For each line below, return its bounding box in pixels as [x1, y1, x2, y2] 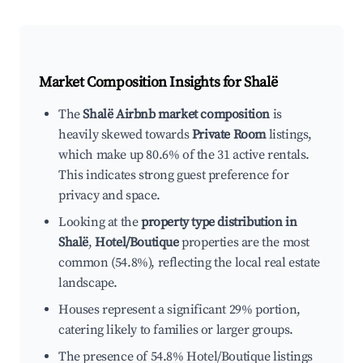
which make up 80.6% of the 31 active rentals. [58, 147, 310, 164]
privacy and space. [58, 187, 160, 204]
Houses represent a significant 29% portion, [58, 301, 301, 318]
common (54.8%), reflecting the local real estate [58, 254, 320, 271]
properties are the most [178, 234, 310, 251]
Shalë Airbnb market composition [83, 106, 271, 123]
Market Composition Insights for [39, 73, 245, 92]
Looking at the [58, 214, 141, 231]
